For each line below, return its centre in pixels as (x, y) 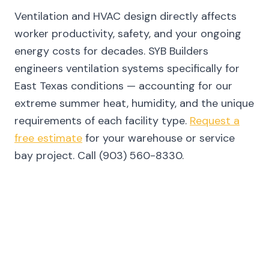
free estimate (48, 138)
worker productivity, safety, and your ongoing (128, 34)
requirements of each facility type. (102, 121)
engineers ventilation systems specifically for (127, 68)
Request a (215, 121)
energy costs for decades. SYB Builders (111, 51)
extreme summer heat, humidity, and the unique (134, 103)
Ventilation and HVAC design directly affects (125, 16)
